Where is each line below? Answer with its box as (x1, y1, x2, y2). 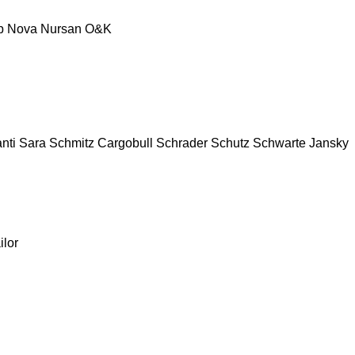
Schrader (156, 136, 208, 150)
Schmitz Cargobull (49, 136, 153, 150)
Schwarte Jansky (253, 136, 349, 150)
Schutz (211, 136, 250, 150)
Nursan (40, 21, 82, 36)
